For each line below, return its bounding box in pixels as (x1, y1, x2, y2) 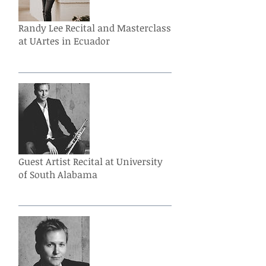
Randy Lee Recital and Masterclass (18, 21, 171, 35)
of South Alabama (18, 167, 97, 181)
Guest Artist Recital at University (18, 154, 163, 168)
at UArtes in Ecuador (18, 34, 110, 48)
